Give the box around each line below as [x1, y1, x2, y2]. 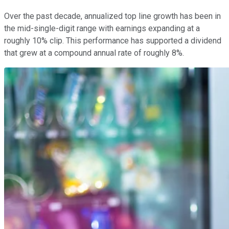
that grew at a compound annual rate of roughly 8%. [4, 48, 190, 58]
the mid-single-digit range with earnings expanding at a [4, 23, 200, 33]
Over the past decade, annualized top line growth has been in [4, 11, 221, 21]
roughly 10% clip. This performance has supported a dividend [4, 35, 221, 45]
